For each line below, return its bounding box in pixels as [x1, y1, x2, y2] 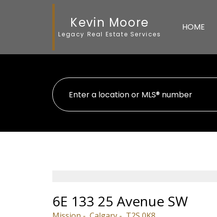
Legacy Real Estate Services [58, 30, 161, 38]
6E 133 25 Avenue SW [52, 192, 188, 211]
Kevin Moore [70, 14, 149, 31]
